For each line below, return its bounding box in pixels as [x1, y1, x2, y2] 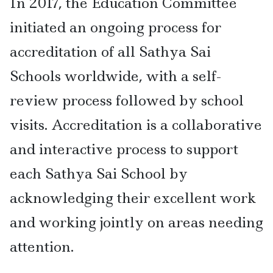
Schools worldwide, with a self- [10, 66, 221, 85]
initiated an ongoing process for [10, 17, 221, 37]
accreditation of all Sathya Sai [10, 41, 211, 61]
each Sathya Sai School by [10, 163, 188, 183]
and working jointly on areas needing [10, 212, 263, 232]
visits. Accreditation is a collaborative [10, 115, 262, 134]
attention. [10, 236, 74, 256]
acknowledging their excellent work [10, 188, 256, 207]
